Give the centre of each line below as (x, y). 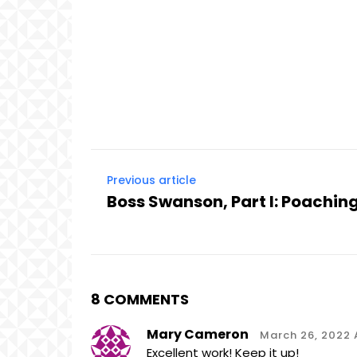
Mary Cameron (198, 334)
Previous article (151, 180)
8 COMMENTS (140, 299)
